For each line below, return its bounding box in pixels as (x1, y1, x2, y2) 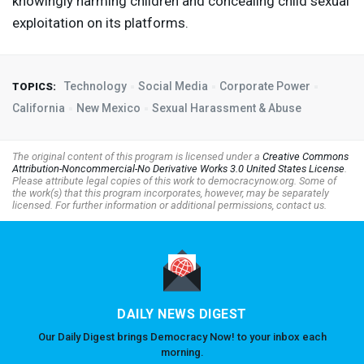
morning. (160, 346, 204, 359)
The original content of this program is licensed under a (12, 150, 262, 163)
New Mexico (76, 102, 141, 115)
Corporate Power (219, 80, 310, 93)
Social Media (138, 80, 208, 93)
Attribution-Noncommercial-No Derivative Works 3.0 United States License (12, 162, 344, 175)
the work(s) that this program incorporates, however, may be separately (12, 187, 329, 200)
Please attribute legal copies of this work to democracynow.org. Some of (12, 175, 336, 188)
